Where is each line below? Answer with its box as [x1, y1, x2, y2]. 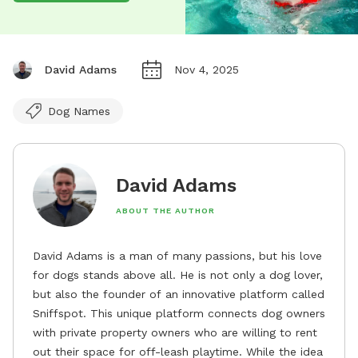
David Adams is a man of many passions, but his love [33, 249, 322, 262]
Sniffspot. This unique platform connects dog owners [33, 306, 325, 320]
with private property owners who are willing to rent [33, 325, 317, 339]
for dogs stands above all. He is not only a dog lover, [33, 268, 323, 281]
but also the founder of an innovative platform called [33, 287, 324, 300]
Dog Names [48, 104, 110, 117]
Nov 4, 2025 [174, 62, 239, 76]
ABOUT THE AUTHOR [116, 205, 215, 215]
